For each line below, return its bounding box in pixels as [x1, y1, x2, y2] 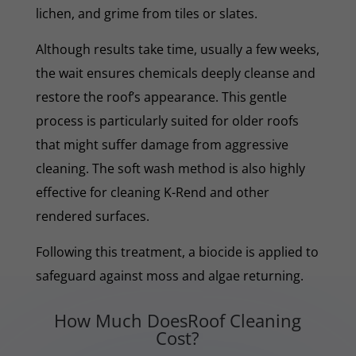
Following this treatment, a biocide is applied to [35, 242, 319, 261]
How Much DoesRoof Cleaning [54, 308, 302, 332]
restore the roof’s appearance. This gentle [35, 87, 287, 106]
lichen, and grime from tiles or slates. [35, 4, 257, 22]
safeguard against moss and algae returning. [35, 266, 304, 284]
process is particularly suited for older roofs [35, 111, 299, 130]
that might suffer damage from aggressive [35, 135, 288, 153]
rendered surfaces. [35, 207, 149, 225]
